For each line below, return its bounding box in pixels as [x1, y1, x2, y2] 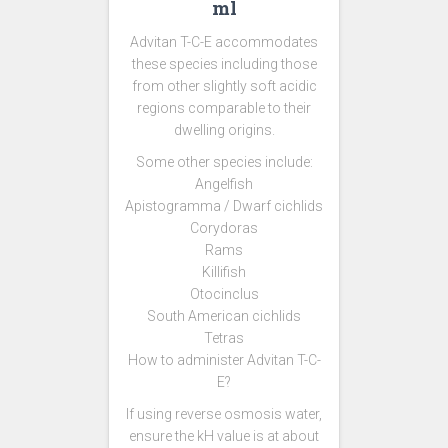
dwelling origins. [173, 122, 275, 138]
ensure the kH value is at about [129, 428, 319, 444]
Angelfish [195, 176, 253, 192]
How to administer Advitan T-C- [127, 352, 321, 368]
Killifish [202, 264, 246, 280]
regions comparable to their [137, 100, 311, 116]
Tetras [204, 330, 244, 346]
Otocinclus [189, 286, 259, 302]
